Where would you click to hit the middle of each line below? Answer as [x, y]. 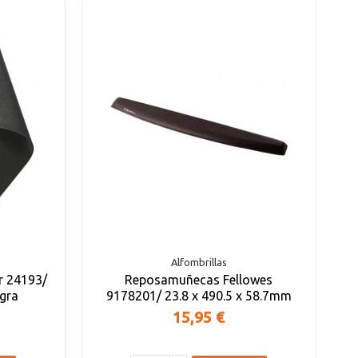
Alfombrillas [199, 263]
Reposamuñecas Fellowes [199, 279]
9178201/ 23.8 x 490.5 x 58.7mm [199, 295]
